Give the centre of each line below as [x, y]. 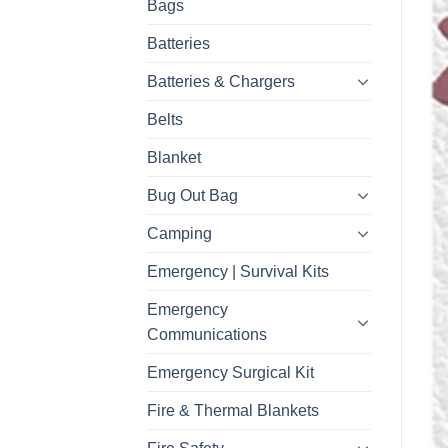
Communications [207, 334]
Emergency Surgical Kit [230, 372]
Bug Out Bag [192, 195]
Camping [179, 233]
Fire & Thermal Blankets [233, 410]
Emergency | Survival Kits [238, 271]
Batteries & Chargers [221, 81]
